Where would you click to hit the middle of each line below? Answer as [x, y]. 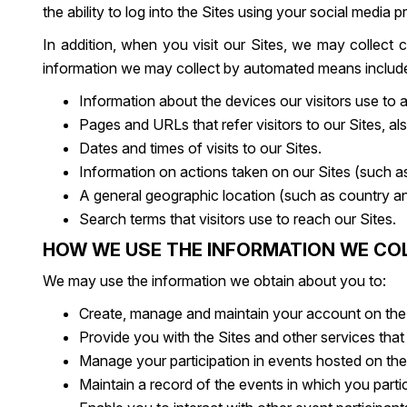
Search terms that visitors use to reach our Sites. [238, 219]
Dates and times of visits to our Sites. [200, 148]
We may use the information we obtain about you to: [214, 281]
